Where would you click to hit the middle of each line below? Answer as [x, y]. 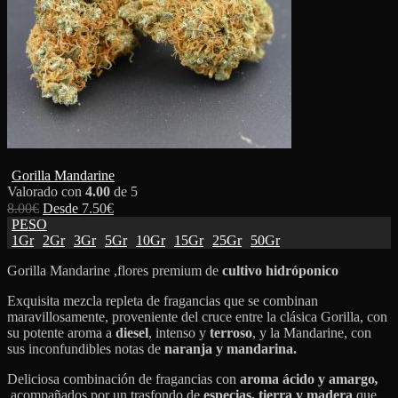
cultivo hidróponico [279, 270]
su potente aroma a [61, 332]
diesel [132, 332]
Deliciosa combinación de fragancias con [122, 378]
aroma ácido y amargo [306, 378]
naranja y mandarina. [231, 348]
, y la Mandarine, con [312, 332]
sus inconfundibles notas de [86, 348]
